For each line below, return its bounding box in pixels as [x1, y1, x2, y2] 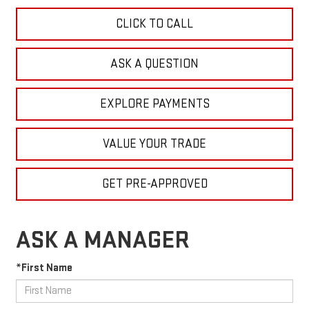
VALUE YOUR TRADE [103, 136, 206, 151]
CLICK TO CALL [116, 16, 193, 31]
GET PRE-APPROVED [101, 176, 208, 191]
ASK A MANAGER [15, 225, 190, 255]
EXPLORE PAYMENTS [99, 96, 210, 111]
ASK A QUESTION [110, 56, 199, 71]
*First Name [15, 261, 72, 275]
